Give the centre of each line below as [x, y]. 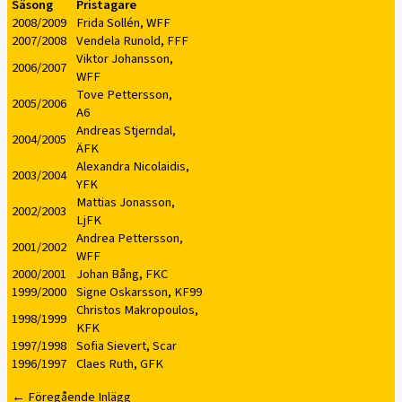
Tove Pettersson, [124, 94]
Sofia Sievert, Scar [127, 345]
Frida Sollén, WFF [123, 22]
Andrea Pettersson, [130, 238]
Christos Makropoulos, [137, 310]
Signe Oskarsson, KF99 [139, 292]
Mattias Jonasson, [126, 202]
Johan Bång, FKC [122, 274]
